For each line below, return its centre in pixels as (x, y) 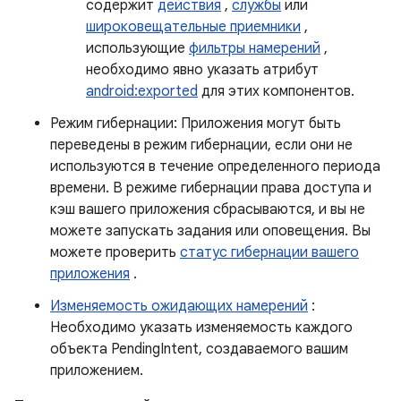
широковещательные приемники (193, 27)
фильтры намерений (255, 48)
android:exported (142, 91)
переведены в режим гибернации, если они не (201, 145)
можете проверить (115, 252)
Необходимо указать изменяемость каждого (201, 328)
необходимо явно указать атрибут (202, 70)
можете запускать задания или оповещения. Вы (210, 231)
